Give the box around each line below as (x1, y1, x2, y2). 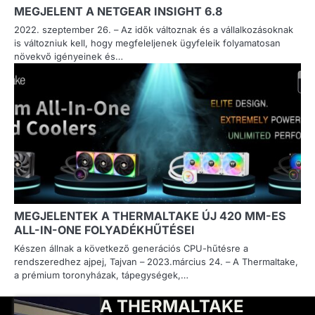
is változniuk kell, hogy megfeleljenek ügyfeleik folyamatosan (14, 37, 281, 49)
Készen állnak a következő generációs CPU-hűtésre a (14, 243, 248, 255)
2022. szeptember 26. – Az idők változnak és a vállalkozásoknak (14, 24, 293, 36)
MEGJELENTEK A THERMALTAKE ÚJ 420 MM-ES (14, 209, 286, 224)
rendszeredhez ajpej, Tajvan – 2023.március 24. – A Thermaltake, (14, 256, 298, 268)
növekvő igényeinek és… (14, 51, 123, 63)
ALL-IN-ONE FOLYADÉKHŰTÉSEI (14, 223, 195, 238)
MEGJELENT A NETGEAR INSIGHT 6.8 (14, 4, 222, 19)
